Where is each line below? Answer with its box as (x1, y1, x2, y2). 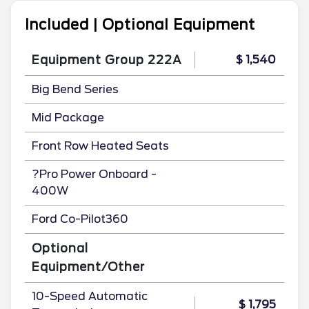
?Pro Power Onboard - (32, 167, 157, 181)
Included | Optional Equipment (25, 16, 255, 33)
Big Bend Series (32, 82, 119, 96)
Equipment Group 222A (32, 52, 182, 67)
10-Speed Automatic (32, 289, 148, 303)
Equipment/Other (32, 259, 145, 274)
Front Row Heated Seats (32, 139, 169, 152)
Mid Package (32, 110, 104, 124)
